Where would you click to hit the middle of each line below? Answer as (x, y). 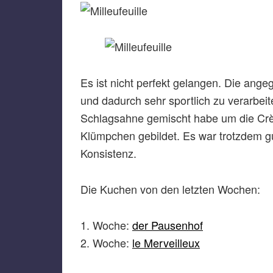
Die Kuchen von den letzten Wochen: (170, 189)
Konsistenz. (108, 153)
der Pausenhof (168, 225)
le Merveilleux (166, 243)
